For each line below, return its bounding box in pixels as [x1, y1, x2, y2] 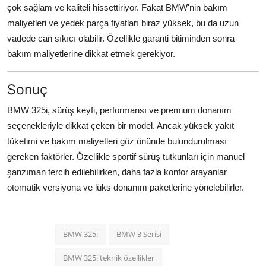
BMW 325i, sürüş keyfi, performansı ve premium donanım [7, 104, 232, 115]
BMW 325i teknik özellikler [63, 252, 154, 263]
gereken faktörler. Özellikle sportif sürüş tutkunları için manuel [7, 151, 245, 161]
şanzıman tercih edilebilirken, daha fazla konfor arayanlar [7, 166, 227, 177]
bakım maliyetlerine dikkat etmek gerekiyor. [7, 48, 175, 59]
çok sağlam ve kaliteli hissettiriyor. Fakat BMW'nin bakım [7, 2, 227, 12]
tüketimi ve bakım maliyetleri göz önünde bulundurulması [7, 135, 227, 146]
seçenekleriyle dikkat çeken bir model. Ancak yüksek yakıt [7, 120, 234, 131]
